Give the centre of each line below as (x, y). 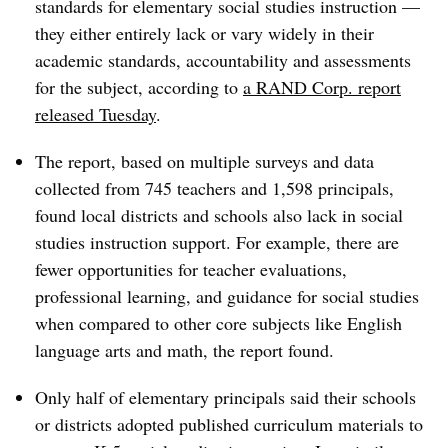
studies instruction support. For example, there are (217, 242)
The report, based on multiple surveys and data (204, 161)
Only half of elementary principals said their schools (225, 397)
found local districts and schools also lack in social (219, 215)
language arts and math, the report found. (184, 350)
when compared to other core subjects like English (218, 323)
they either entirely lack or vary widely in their (204, 33)
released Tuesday (95, 114)
